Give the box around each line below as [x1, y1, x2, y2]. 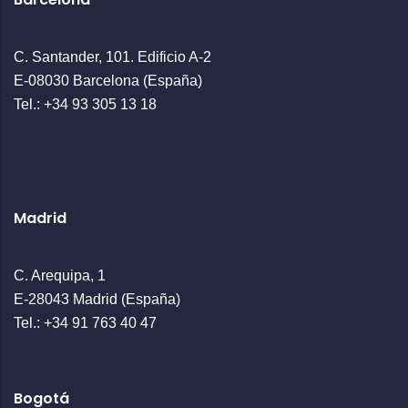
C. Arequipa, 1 [14, 267, 106, 283]
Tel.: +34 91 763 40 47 [14, 314, 157, 331]
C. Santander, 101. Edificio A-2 [14, 48, 211, 65]
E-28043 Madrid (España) [14, 291, 180, 307]
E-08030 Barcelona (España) [14, 72, 202, 88]
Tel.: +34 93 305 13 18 [14, 96, 157, 112]
